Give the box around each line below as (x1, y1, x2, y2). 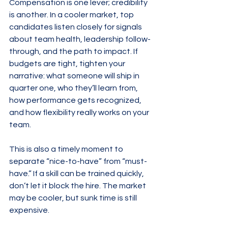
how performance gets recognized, (9, 96, 143, 104)
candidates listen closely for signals (9, 23, 144, 31)
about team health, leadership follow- (9, 35, 151, 43)
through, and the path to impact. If (9, 47, 139, 55)
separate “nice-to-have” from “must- (9, 157, 147, 165)
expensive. (9, 206, 49, 214)
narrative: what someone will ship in (9, 72, 141, 80)
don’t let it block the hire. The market (9, 182, 148, 190)
